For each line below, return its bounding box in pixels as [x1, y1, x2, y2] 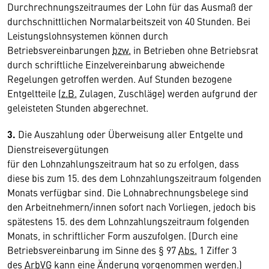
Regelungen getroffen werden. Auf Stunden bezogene [7, 72, 232, 85]
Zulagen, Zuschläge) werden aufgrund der [77, 86, 258, 100]
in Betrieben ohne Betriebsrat [131, 43, 258, 56]
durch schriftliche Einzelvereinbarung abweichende [7, 58, 225, 71]
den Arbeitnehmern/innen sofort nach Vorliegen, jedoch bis [7, 200, 256, 213]
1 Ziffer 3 [197, 243, 237, 256]
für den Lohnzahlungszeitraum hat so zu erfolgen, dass [7, 157, 239, 170]
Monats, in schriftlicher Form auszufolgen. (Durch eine [7, 229, 238, 242]
